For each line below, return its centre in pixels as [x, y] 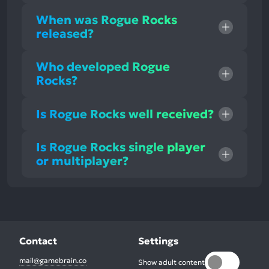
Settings [158, 241]
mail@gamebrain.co [53, 261]
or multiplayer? [82, 161]
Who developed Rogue [103, 67]
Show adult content [171, 262]
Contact [38, 241]
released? [65, 34]
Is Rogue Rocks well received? [125, 114]
